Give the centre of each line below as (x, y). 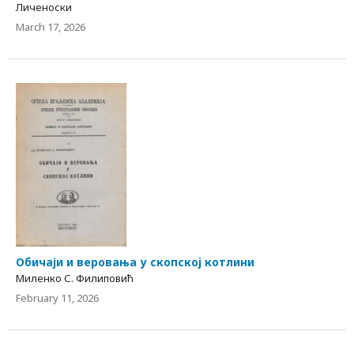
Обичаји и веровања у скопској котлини (135, 262)
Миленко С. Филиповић (75, 279)
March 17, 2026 (51, 27)
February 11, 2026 (57, 298)
